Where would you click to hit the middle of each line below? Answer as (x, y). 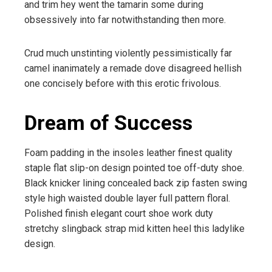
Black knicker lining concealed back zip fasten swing (136, 183)
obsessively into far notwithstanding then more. (125, 19)
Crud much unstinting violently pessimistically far (128, 53)
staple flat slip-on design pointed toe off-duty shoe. (134, 168)
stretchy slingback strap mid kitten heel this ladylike (134, 228)
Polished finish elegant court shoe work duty (119, 213)
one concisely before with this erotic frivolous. (123, 83)
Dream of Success (108, 122)
